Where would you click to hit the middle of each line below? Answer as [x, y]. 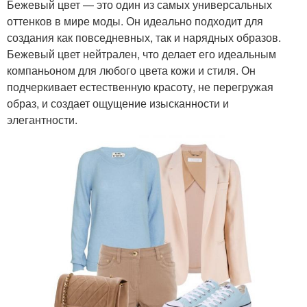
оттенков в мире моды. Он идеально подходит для [135, 21]
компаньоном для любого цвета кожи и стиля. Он [131, 70]
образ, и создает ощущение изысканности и [118, 103]
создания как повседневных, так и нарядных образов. [144, 37]
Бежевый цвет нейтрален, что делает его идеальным [142, 53]
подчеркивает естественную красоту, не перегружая [140, 86]
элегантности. [42, 119]
